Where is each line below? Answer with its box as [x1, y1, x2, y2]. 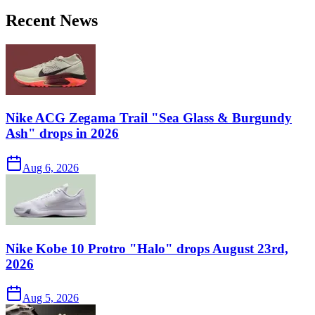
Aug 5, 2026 [22, 292, 79, 304]
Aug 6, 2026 [22, 161, 79, 174]
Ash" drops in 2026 [6, 126, 119, 141]
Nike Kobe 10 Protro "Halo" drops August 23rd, [6, 240, 288, 256]
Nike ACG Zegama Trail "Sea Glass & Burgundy [6, 110, 292, 126]
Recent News [6, 11, 98, 30]
